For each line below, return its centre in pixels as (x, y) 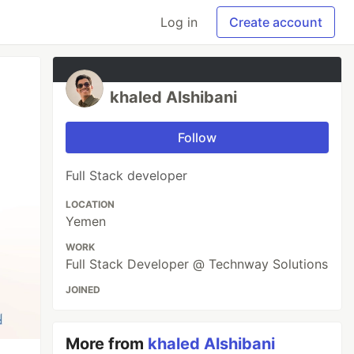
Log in (179, 22)
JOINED (83, 290)
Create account (276, 22)
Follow (198, 137)
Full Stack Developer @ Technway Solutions (197, 264)
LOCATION (90, 204)
